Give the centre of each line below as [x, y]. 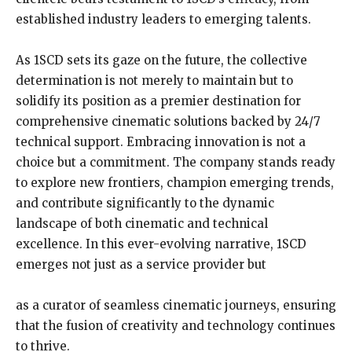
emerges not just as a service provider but [141, 265]
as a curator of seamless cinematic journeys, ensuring [176, 306]
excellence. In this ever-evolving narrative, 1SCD [161, 244]
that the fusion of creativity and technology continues [176, 326]
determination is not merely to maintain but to [154, 81]
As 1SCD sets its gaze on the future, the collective [161, 60]
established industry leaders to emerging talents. [163, 20]
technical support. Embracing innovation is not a [161, 142]
